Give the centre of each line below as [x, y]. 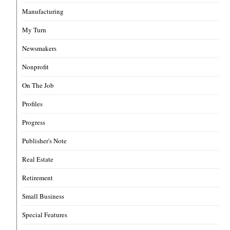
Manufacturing [43, 12]
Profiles [33, 104]
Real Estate [38, 159]
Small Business [43, 196]
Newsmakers [40, 49]
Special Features [45, 215]
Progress [34, 122]
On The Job [38, 85]
